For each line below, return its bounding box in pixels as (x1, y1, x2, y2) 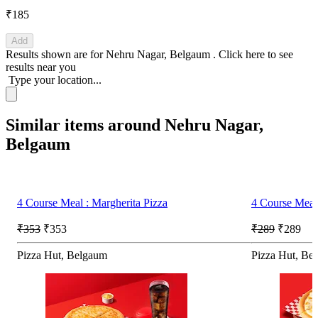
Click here (219, 48, 268, 60)
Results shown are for (6, 48, 106, 60)
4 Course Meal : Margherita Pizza (17, 196, 168, 209)
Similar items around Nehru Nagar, (6, 115, 263, 134)
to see (268, 48, 293, 60)
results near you (6, 60, 76, 73)
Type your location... (9, 73, 102, 86)
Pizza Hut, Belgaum (17, 248, 107, 261)
